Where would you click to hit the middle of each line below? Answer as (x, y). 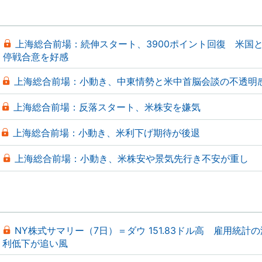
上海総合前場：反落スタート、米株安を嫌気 (107, 107)
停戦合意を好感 (36, 57)
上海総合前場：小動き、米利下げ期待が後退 (106, 133)
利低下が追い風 (35, 243)
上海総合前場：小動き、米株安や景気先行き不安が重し (132, 158)
